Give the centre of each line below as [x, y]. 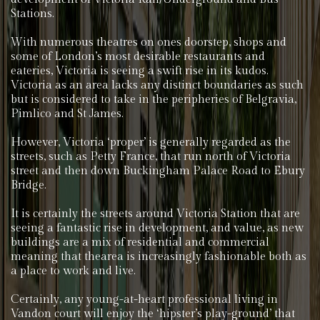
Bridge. [29, 185]
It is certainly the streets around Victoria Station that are [155, 214]
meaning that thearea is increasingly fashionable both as [159, 257]
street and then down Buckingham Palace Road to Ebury [158, 171]
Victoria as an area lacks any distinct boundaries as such [157, 85]
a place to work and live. [73, 271]
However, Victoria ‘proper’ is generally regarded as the [151, 142]
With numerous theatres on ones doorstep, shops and [149, 42]
